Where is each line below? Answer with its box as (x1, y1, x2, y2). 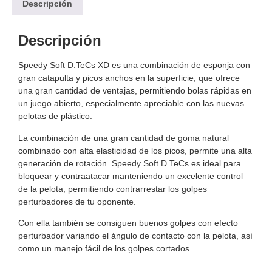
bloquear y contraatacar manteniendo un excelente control (18, 171, 243, 181)
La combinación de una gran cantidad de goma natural (18, 132, 229, 143)
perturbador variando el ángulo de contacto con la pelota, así (18, 230, 253, 240)
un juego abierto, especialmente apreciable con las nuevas (18, 98, 244, 109)
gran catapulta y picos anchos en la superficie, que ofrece (18, 73, 240, 83)
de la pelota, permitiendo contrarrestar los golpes (18, 183, 207, 194)
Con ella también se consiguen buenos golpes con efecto (18, 217, 238, 228)
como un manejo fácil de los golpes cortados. (18, 243, 192, 253)
